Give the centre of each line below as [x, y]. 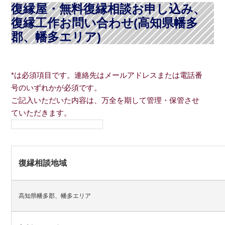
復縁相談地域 [43, 163]
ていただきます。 [41, 113]
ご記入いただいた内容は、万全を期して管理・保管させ [105, 101]
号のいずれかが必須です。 [57, 88]
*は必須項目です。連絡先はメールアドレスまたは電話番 [107, 76]
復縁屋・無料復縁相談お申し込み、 [108, 9]
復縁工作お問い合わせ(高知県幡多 [105, 23]
